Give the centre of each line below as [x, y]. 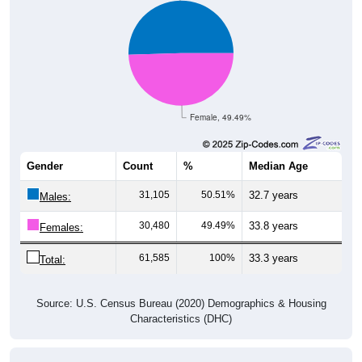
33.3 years [274, 258]
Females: [61, 227]
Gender [45, 166]
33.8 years [274, 225]
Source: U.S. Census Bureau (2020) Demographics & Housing [181, 303]
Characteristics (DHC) [181, 318]
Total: [53, 259]
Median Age [278, 166]
